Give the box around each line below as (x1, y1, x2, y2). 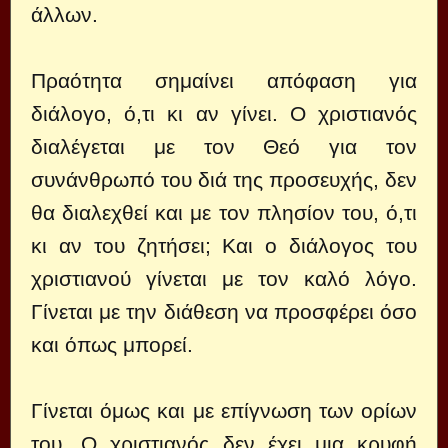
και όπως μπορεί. (31, 333, 193, 356)
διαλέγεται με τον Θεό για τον (31, 135, 417, 158)
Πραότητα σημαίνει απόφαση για (31, 69, 417, 92)
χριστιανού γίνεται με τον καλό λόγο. (31, 267, 417, 290)
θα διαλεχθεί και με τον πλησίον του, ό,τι (31, 201, 417, 224)
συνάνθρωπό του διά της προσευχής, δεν (31, 168, 417, 191)
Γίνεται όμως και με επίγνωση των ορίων (31, 399, 417, 422)
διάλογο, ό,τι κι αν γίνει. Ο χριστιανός (31, 102, 417, 125)
